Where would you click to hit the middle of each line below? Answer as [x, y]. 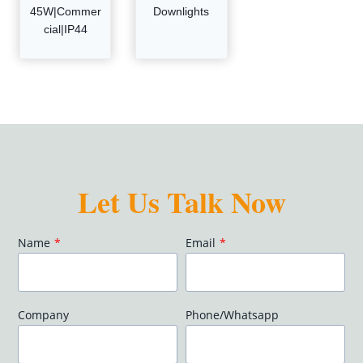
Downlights [181, 12]
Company [44, 315]
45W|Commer [65, 12]
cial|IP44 [65, 30]
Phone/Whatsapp [232, 315]
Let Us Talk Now [181, 202]
